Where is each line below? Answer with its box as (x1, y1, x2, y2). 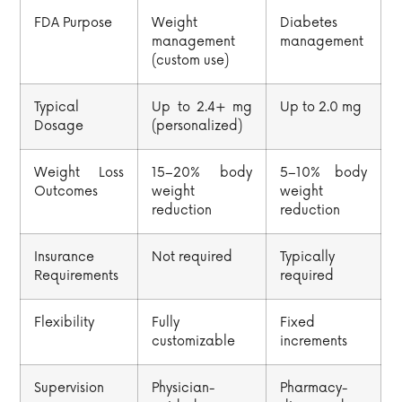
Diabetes (280, 15, 338, 31)
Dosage (34, 118, 84, 135)
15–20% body (152, 165, 253, 181)
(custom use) (152, 53, 230, 69)
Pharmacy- (280, 380, 349, 397)
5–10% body (280, 165, 368, 181)
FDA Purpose (34, 15, 113, 31)
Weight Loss (34, 165, 125, 181)
